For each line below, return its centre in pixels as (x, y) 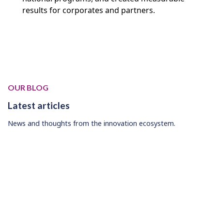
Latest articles (39, 106)
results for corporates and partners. (89, 10)
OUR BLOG (28, 88)
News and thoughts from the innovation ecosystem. (92, 124)
